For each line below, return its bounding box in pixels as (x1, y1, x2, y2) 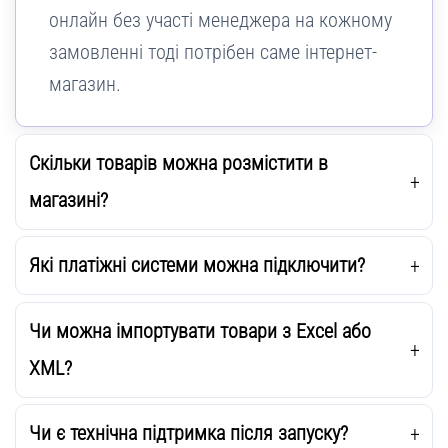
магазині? (28, 187, 108, 212)
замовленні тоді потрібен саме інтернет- (48, 40, 377, 65)
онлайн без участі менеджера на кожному (48, 8, 392, 33)
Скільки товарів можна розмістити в (28, 150, 328, 175)
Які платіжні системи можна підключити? (28, 253, 365, 278)
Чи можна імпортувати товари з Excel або (28, 318, 371, 343)
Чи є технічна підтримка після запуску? (28, 421, 348, 446)
